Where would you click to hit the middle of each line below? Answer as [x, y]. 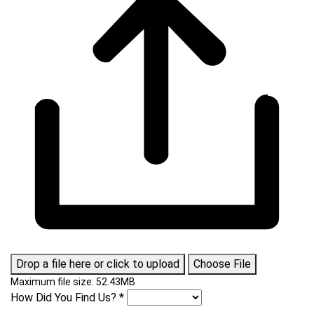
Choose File [222, 264]
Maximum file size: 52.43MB [73, 282]
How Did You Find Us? [65, 298]
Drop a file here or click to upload [98, 264]
